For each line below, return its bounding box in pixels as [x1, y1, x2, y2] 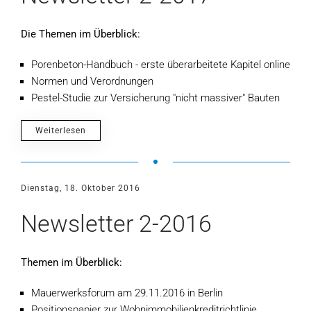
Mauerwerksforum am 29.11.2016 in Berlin [31, 287, 223, 299]
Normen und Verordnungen [31, 75, 153, 87]
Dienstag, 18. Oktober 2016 [21, 183, 140, 193]
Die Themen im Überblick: [21, 28, 140, 40]
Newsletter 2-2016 [21, 210, 212, 237]
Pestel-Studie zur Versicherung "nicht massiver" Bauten [31, 92, 280, 104]
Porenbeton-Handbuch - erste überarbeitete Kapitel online [31, 58, 290, 71]
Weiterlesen [35, 126, 86, 135]
